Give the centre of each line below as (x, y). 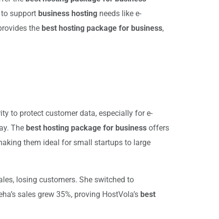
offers (158, 128)
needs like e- (119, 14)
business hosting (68, 14)
